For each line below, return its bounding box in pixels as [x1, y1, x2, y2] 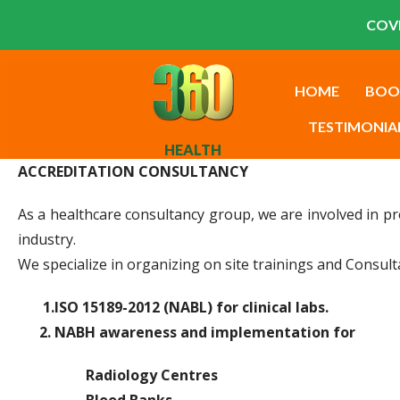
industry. [18, 229, 76, 249]
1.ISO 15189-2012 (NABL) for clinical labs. [18, 296, 329, 317]
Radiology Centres [18, 364, 218, 385]
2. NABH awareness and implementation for [18, 321, 355, 342]
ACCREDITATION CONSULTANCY [18, 161, 248, 181]
